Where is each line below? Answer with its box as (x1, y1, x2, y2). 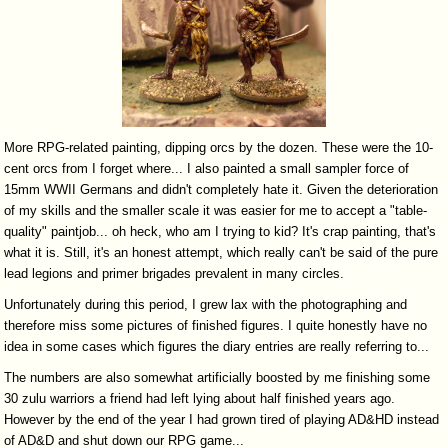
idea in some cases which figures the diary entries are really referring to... (4, 338, 430, 354)
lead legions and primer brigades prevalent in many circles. (4, 265, 345, 281)
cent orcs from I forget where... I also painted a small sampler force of (4, 160, 410, 176)
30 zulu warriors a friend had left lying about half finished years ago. (4, 390, 396, 406)
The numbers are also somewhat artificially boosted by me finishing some (4, 369, 431, 385)
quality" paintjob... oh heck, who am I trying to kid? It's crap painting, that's (4, 223, 437, 239)
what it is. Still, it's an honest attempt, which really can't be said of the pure (4, 244, 439, 260)
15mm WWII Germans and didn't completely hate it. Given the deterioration (4, 181, 439, 197)
